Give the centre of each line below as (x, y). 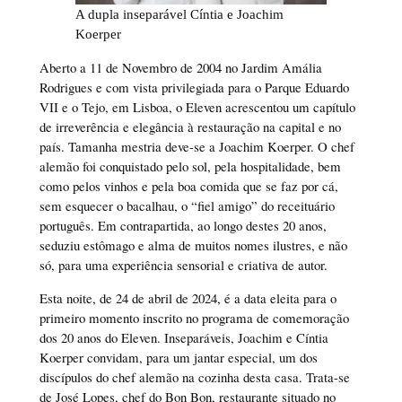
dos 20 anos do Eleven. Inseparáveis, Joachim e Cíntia (184, 338)
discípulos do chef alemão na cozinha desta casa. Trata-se (194, 377)
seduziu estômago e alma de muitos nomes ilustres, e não (193, 245)
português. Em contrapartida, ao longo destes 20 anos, (183, 226)
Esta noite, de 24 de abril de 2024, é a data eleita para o (188, 298)
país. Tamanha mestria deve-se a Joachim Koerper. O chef (197, 147)
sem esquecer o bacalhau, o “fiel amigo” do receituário (187, 206)
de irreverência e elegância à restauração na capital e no (190, 127)
